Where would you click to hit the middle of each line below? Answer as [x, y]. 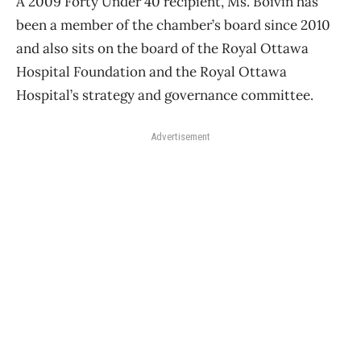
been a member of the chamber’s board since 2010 [173, 25]
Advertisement [180, 137]
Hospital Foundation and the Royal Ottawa [151, 72]
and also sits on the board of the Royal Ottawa [162, 49]
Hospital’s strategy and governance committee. [165, 95]
